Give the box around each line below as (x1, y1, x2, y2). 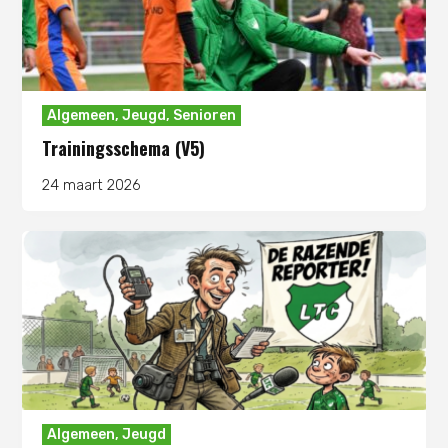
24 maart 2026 (42, 175, 142, 194)
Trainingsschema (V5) (42, 134, 206, 161)
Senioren (173, 106, 237, 124)
